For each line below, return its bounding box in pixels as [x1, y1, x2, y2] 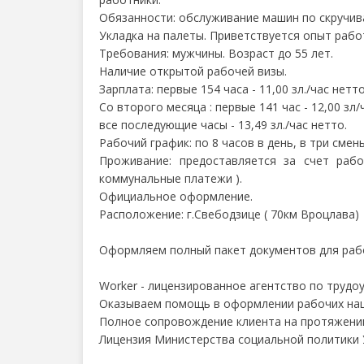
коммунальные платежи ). [99, 171, 242, 186]
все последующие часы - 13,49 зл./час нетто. [99, 117, 347, 132]
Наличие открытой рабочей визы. [99, 63, 287, 79]
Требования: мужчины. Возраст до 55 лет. [99, 45, 333, 61]
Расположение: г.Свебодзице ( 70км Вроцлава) [99, 206, 359, 222]
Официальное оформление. [99, 188, 253, 204]
